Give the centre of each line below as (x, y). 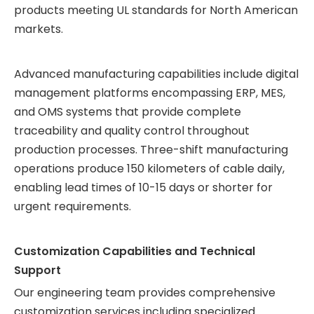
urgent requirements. (73, 206)
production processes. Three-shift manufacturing (151, 150)
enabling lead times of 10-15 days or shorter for (143, 187)
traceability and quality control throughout (132, 131)
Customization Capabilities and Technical (135, 251)
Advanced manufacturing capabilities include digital (156, 74)
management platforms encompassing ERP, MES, (150, 93)
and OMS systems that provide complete (128, 112)
